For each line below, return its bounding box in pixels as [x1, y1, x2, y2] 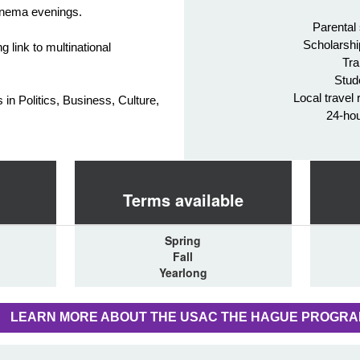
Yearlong [158, 264, 207, 280]
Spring [165, 231, 201, 248]
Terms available [122, 187, 243, 211]
